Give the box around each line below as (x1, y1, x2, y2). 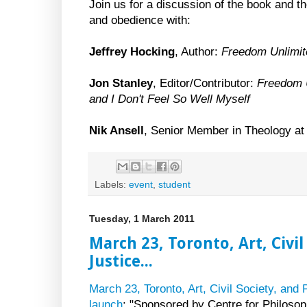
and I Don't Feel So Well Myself (89, 93, 250, 106)
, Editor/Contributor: (153, 77, 257, 90)
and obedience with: (89, 14, 191, 27)
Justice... (89, 251, 153, 270)
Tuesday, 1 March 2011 (89, 212, 195, 224)
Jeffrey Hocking (89, 45, 175, 59)
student (158, 178, 191, 190)
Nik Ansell (89, 124, 144, 138)
